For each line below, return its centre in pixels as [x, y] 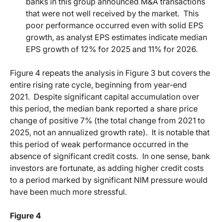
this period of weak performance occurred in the [99, 144]
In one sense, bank [176, 156]
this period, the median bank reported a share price [104, 108]
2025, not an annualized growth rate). [79, 132]
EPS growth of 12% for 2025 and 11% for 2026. [112, 49]
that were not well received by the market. [103, 13]
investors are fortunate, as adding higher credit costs [107, 168]
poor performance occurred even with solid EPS [114, 25]
